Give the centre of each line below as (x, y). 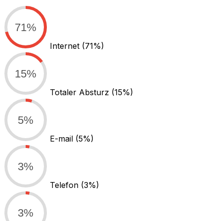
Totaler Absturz (81, 92)
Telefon (65, 185)
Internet (66, 46)
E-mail (63, 139)
